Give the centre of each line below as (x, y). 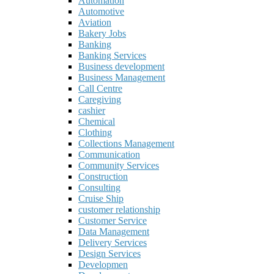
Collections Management (126, 144)
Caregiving (100, 100)
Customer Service (113, 221)
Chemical (97, 122)
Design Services (109, 254)
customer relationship (119, 210)
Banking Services (112, 56)
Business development (121, 67)
